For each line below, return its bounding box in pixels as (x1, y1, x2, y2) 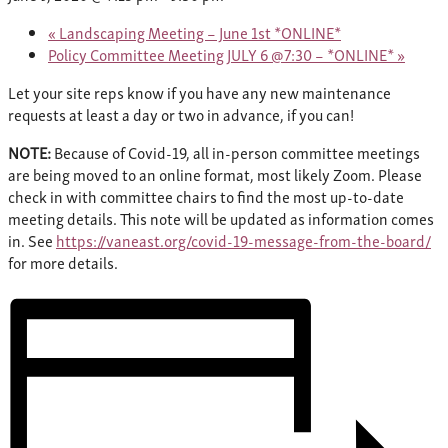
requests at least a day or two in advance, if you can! (8, 103, 354, 125)
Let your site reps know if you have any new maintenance (8, 81, 391, 103)
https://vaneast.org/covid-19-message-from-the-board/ (56, 229, 431, 251)
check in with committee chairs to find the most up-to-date (8, 185, 404, 207)
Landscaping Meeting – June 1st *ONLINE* (56, 21, 341, 43)
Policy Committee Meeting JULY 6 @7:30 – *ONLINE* (48, 43, 397, 65)
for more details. (8, 251, 118, 273)
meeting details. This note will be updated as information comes (8, 207, 434, 229)
